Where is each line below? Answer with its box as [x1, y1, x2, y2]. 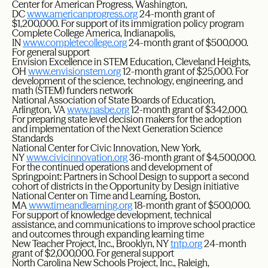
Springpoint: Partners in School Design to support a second [12, 170, 249, 182]
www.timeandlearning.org [29, 199, 132, 211]
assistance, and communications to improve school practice [12, 218, 255, 230]
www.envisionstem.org [28, 65, 121, 77]
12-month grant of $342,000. [129, 103, 248, 115]
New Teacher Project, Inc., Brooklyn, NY [12, 237, 170, 249]
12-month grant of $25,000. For [121, 65, 248, 77]
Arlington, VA [12, 103, 67, 115]
